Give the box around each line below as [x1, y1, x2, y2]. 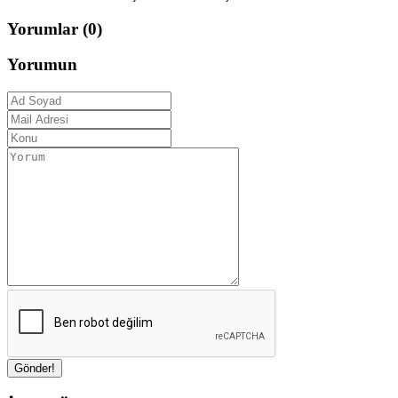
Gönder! [14, 362, 55, 376]
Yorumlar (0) [7, 19, 102, 38]
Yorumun [7, 55, 77, 75]
